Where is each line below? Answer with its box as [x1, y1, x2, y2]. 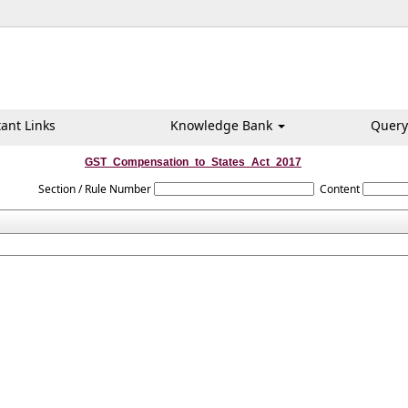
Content [320, 181, 361, 197]
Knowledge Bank [169, 117, 276, 134]
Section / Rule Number [37, 181, 151, 197]
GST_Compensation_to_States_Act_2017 [85, 156, 301, 168]
